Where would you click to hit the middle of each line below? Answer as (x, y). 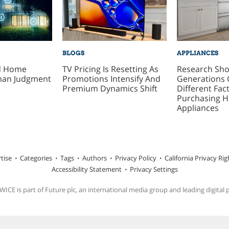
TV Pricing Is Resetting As (110, 69)
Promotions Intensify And (111, 78)
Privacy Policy (135, 158)
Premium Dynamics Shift (110, 88)
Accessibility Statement (86, 169)
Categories (36, 158)
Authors (94, 158)
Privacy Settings (154, 169)
